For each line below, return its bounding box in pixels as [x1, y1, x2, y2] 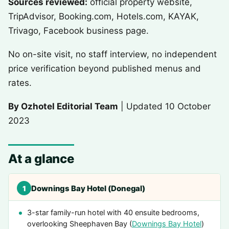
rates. [8, 78, 32, 88]
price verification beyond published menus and [8, 63, 201, 74]
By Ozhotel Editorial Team [8, 101, 118, 111]
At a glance [8, 151, 74, 166]
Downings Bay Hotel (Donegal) [31, 183, 146, 193]
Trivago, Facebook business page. [8, 26, 149, 36]
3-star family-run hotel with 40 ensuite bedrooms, [27, 208, 199, 217]
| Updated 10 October [118, 101, 211, 111]
